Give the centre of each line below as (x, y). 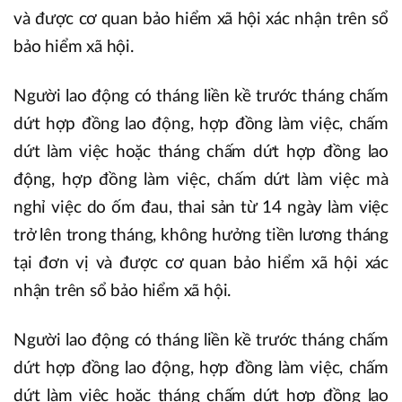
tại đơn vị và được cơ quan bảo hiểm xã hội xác (201, 263)
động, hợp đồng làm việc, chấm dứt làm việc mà (201, 179)
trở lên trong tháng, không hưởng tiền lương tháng (201, 235)
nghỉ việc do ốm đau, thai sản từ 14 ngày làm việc (201, 207)
